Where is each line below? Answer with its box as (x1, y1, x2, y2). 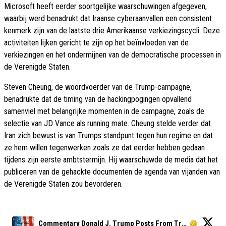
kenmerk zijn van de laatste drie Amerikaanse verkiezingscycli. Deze (4, 26, 220, 36)
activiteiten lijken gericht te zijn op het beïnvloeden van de (4, 38, 189, 48)
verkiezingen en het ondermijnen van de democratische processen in (4, 50, 221, 60)
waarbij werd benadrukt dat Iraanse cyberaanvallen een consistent (4, 14, 212, 24)
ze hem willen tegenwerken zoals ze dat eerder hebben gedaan (4, 143, 205, 153)
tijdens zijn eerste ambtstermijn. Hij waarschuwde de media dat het (4, 155, 218, 165)
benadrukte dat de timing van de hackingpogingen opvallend (4, 94, 192, 104)
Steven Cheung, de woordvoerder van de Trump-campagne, (4, 82, 192, 92)
